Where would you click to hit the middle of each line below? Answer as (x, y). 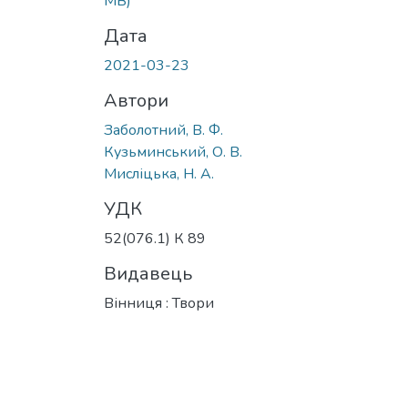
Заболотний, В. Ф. (163, 130)
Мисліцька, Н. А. (159, 173)
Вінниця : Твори (159, 303)
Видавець (148, 273)
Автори (136, 100)
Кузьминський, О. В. (173, 152)
